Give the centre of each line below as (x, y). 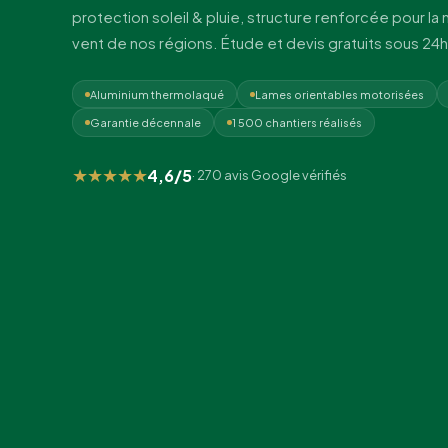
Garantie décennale (145, 123)
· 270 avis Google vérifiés (269, 175)
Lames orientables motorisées (339, 94)
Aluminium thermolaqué (157, 94)
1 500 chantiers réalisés (297, 123)
